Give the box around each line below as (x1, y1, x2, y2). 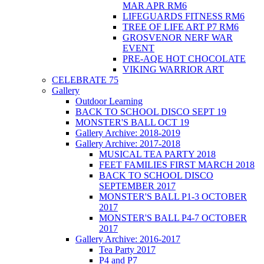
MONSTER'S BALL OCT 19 (75, 117, 189, 127)
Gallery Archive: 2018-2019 (75, 127, 180, 138)
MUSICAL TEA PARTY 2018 (99, 148, 216, 159)
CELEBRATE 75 (52, 74, 118, 85)
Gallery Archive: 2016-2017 (75, 233, 180, 244)
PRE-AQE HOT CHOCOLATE (123, 53, 246, 64)
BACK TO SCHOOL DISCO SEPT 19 (75, 106, 226, 117)
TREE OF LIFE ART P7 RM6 (123, 21, 239, 32)
